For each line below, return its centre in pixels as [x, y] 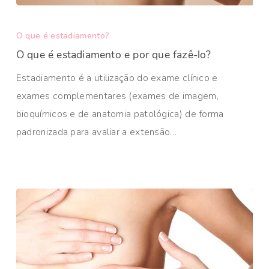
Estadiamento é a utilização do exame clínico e [117, 78]
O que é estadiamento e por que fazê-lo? [113, 55]
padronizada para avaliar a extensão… [96, 132]
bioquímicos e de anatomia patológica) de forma [120, 114]
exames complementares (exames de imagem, [117, 96]
